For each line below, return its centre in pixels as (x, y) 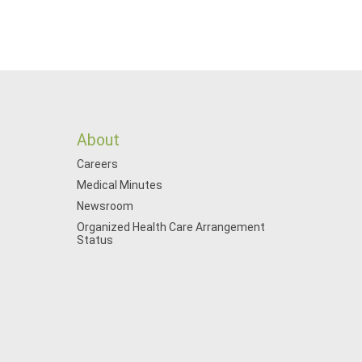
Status (95, 240)
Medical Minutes (119, 185)
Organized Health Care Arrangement (170, 227)
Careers (97, 164)
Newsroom (105, 206)
